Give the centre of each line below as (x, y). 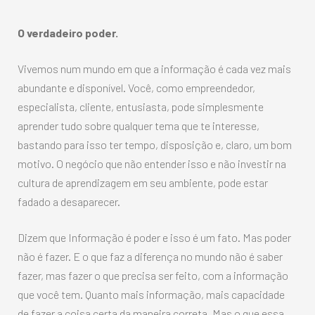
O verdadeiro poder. (68, 33)
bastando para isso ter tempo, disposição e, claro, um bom (155, 145)
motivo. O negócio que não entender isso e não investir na (152, 164)
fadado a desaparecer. (69, 202)
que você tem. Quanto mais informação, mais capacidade (151, 295)
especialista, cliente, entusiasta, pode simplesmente (141, 107)
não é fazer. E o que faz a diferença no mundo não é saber (150, 257)
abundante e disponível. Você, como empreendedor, (136, 88)
